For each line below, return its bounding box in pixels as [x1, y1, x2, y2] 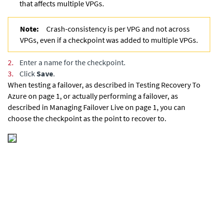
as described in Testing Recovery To [84, 79, 200, 90]
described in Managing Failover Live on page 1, [8, 102, 159, 112]
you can [159, 102, 185, 112]
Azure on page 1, [8, 91, 62, 101]
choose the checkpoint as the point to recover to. [8, 113, 166, 123]
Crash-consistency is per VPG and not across [46, 23, 190, 34]
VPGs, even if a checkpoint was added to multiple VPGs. [20, 35, 198, 45]
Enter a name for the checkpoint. [19, 57, 126, 67]
